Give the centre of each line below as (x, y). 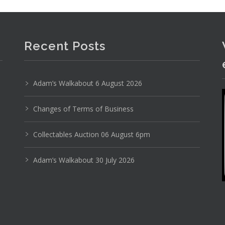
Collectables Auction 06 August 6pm (91, 134)
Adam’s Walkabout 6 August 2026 (87, 83)
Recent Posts (65, 46)
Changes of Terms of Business (83, 109)
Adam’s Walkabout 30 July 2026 (84, 160)
